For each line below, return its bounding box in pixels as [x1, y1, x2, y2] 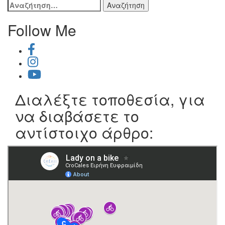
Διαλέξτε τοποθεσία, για [15, 88, 205, 110]
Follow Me [8, 19, 76, 41]
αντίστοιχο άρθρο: [15, 121, 153, 143]
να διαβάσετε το [15, 104, 139, 127]
